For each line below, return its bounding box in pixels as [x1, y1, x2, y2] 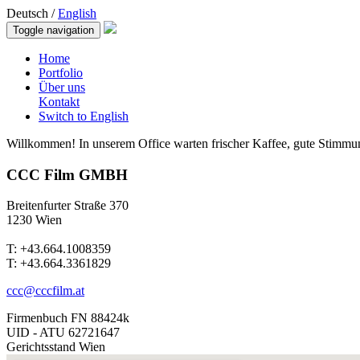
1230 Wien [6, 213, 62, 227]
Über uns [39, 80, 85, 94]
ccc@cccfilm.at [6, 284, 84, 298]
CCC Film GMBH [6, 166, 128, 183]
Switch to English [39, 109, 129, 123]
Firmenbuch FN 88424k [6, 311, 129, 325]
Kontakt [39, 95, 80, 108]
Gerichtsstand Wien [6, 340, 105, 354]
